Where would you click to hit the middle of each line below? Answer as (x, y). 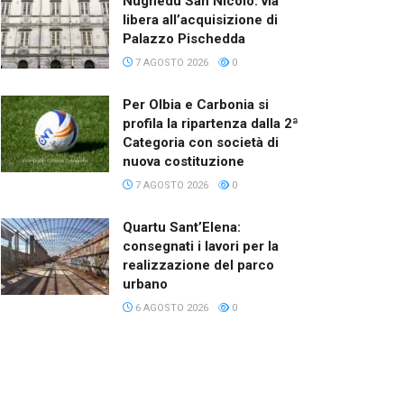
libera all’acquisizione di (200, 19)
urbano (145, 284)
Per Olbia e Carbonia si (196, 104)
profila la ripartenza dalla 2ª (211, 123)
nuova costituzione (184, 161)
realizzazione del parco (198, 265)
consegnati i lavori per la (201, 246)
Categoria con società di (201, 142)
